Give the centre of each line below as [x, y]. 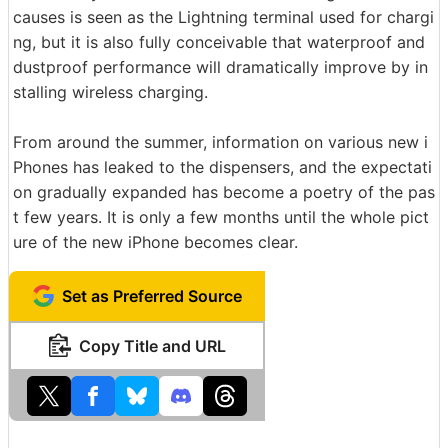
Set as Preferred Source [152, 296]
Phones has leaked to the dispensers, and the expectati [222, 167]
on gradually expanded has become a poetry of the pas [224, 192]
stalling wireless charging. [110, 92]
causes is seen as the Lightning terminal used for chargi [223, 17]
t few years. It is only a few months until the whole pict [221, 217]
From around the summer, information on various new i [220, 142]
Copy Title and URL [152, 346]
